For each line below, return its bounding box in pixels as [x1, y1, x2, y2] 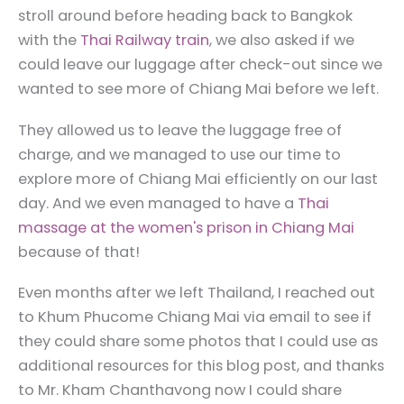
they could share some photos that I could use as [18, 331, 378, 353]
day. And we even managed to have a [18, 192, 298, 214]
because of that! [18, 241, 140, 262]
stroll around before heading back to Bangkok [18, 5, 353, 27]
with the [18, 30, 80, 51]
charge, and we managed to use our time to [18, 143, 341, 165]
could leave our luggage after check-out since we [18, 54, 382, 76]
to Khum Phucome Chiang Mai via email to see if [18, 307, 372, 328]
